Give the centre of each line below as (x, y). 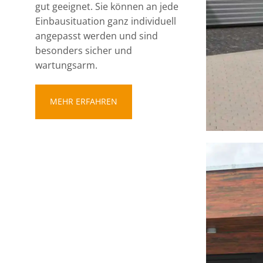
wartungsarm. (66, 65)
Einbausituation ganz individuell (106, 21)
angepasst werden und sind (97, 36)
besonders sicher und (84, 50)
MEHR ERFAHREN (84, 101)
